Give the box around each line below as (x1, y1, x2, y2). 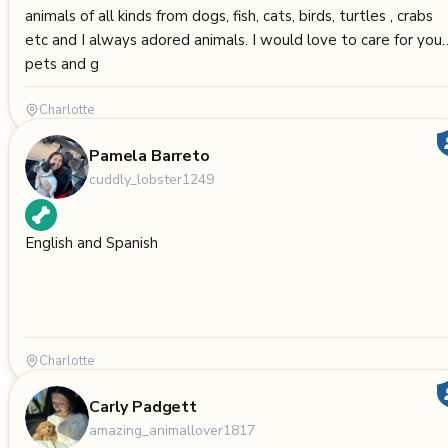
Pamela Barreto (89, 144, 210, 167)
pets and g (25, 54, 99, 74)
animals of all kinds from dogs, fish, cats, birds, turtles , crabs (25, 6, 433, 26)
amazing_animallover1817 (89, 420, 255, 440)
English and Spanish (25, 233, 158, 253)
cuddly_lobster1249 (89, 169, 214, 189)
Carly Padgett (89, 395, 197, 418)
